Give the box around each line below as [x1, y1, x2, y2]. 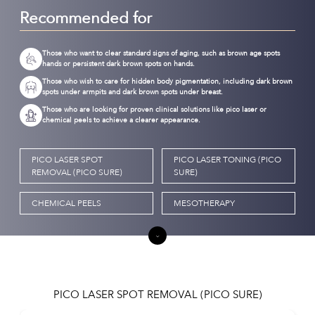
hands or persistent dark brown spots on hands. [42, 59, 195, 69]
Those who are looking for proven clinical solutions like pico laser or [42, 105, 266, 115]
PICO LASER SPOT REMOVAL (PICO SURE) [53, 288, 262, 302]
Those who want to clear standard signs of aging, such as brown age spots [42, 49, 280, 58]
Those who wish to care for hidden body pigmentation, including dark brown [42, 77, 292, 86]
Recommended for [20, 8, 152, 29]
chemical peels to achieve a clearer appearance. [42, 115, 200, 125]
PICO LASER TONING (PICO [174, 154, 281, 166]
